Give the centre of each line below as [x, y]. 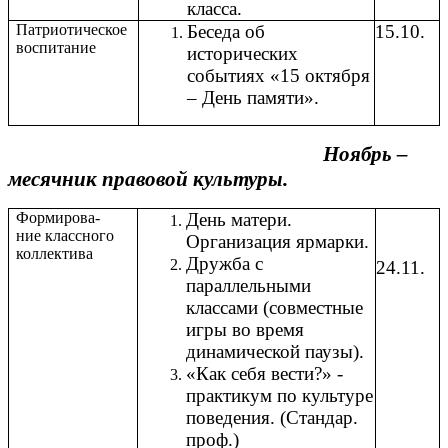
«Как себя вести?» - [264, 374]
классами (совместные [274, 308]
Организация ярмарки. [277, 242]
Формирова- [58, 218]
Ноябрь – [208, 154]
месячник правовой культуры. [148, 179]
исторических [242, 54]
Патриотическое [72, 30]
